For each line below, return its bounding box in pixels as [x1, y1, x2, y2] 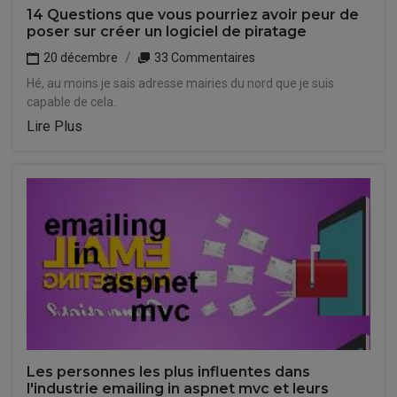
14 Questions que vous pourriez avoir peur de [27, 6, 359, 23]
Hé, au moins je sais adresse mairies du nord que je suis [27, 76, 334, 90]
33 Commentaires [152, 51, 255, 65]
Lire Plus [27, 118, 82, 135]
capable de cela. [27, 95, 116, 109]
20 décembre [41, 51, 118, 65]
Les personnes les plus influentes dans [27, 363, 310, 380]
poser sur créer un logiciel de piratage [27, 23, 307, 40]
